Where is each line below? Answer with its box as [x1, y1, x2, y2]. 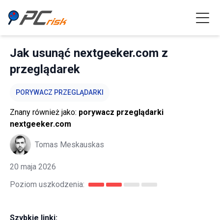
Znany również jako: [10, 108, 79, 117]
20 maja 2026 [10, 162, 56, 171]
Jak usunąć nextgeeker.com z [10, 46, 168, 60]
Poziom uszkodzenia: [10, 180, 84, 189]
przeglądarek [10, 62, 80, 76]
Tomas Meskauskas [35, 139, 104, 149]
